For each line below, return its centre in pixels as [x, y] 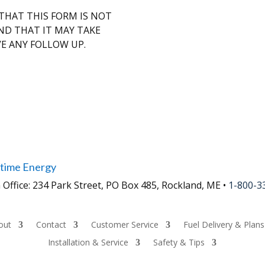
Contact [51, 225]
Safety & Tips [179, 243]
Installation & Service [88, 243]
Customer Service [125, 225]
